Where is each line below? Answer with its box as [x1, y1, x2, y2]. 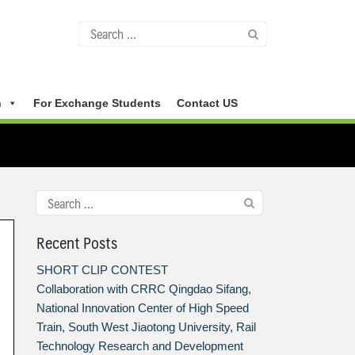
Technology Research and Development [36, 339, 244, 353]
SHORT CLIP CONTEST [36, 263, 169, 277]
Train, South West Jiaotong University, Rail [36, 320, 257, 334]
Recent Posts [36, 229, 118, 257]
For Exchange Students [32, 97, 161, 109]
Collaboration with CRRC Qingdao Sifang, [36, 282, 252, 296]
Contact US [176, 97, 238, 109]
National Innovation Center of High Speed [36, 301, 250, 315]
